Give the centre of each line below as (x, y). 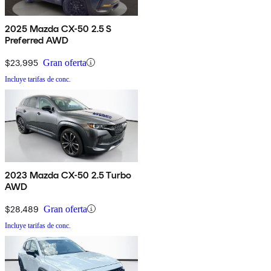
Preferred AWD (37, 40)
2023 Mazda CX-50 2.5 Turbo (68, 175)
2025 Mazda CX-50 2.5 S (58, 28)
